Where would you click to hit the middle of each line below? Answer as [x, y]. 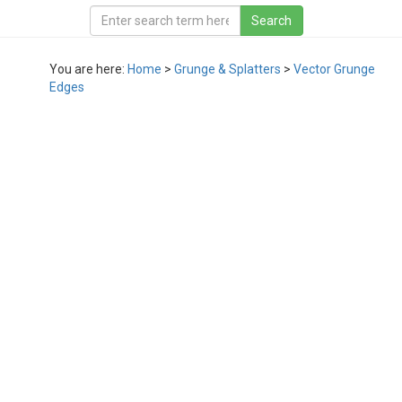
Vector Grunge [334, 69]
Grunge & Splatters [227, 69]
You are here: [88, 69]
